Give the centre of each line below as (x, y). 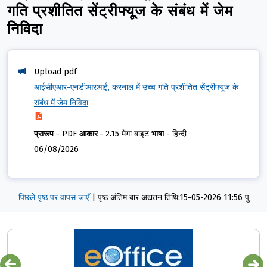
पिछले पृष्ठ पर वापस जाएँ (54, 198)
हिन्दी (179, 134)
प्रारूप (44, 134)
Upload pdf (55, 72)
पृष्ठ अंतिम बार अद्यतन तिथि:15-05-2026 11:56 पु (173, 198)
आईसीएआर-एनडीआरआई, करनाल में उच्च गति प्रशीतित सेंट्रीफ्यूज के (136, 88)
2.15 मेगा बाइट (128, 134)
